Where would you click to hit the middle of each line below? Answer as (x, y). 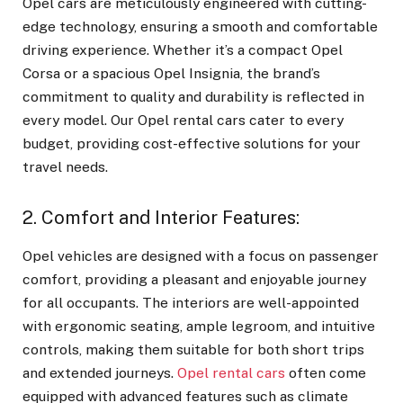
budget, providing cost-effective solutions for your (192, 144)
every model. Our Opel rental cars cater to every (183, 121)
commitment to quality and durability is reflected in (193, 97)
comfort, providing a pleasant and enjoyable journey (194, 279)
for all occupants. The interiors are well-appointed (191, 302)
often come (326, 372)
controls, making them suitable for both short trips (193, 349)
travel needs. (65, 167)
